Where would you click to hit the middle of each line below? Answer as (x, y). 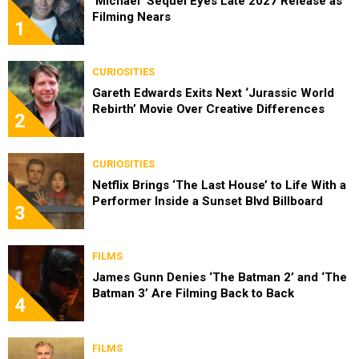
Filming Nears (131, 17)
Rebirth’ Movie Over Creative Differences (208, 109)
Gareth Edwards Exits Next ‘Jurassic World (213, 93)
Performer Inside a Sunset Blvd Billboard (208, 202)
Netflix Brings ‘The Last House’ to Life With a (219, 186)
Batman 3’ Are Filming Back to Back (193, 294)
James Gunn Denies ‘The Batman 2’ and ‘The (220, 278)
